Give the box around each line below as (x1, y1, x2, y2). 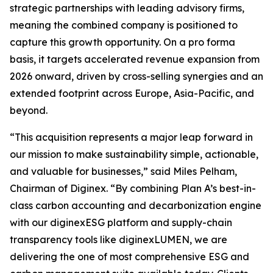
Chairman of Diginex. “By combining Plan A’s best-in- (10, 182, 256, 194)
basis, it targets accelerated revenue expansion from (10, 53, 260, 65)
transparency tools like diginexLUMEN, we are (10, 233, 227, 246)
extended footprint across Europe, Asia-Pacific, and (10, 87, 254, 99)
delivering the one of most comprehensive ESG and (10, 250, 249, 263)
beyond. (10, 104, 48, 116)
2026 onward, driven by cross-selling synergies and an (10, 70, 263, 82)
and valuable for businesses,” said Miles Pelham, (10, 165, 237, 177)
